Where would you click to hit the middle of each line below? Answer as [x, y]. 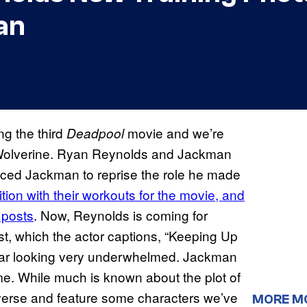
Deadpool [95, 133]
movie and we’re [174, 133]
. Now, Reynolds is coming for [121, 215]
